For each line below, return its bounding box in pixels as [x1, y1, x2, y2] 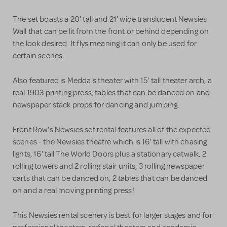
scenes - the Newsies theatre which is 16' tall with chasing [13, 137, 207, 147]
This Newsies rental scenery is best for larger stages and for [13, 210, 212, 221]
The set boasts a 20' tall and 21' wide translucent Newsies [13, 14, 207, 25]
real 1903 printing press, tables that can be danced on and [13, 88, 210, 98]
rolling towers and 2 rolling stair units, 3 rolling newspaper [13, 161, 205, 172]
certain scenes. [13, 51, 66, 61]
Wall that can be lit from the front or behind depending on [13, 26, 209, 37]
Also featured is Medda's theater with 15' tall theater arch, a [13, 75, 212, 86]
